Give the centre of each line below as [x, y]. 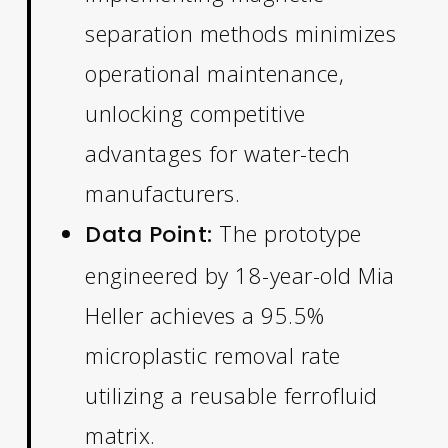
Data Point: [149, 234]
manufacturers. [163, 192]
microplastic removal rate [213, 354]
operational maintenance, [215, 72]
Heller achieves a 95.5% [205, 314]
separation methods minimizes [241, 32]
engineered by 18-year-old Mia [240, 274]
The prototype [287, 232]
